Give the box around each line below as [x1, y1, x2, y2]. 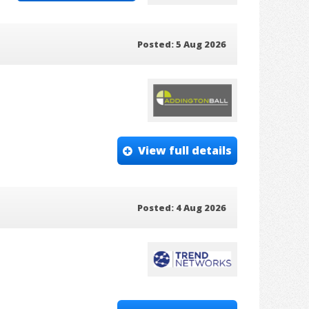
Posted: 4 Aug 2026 [137, 201, 226, 214]
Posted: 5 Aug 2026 [137, 37, 226, 50]
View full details [138, 143, 232, 159]
